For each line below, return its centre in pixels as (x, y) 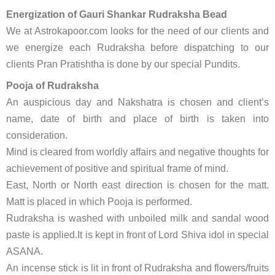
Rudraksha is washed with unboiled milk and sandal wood (137, 218)
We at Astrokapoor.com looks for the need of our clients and (137, 31)
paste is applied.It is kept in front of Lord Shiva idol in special (137, 235)
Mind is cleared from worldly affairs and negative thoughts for (137, 152)
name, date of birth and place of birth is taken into (137, 119)
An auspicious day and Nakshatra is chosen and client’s (137, 102)
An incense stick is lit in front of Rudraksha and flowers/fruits (137, 268)
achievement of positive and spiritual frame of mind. (117, 168)
